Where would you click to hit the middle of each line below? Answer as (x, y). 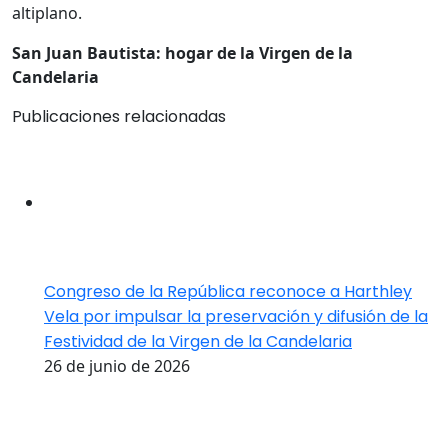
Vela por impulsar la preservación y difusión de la (236, 316)
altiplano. (47, 13)
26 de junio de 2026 (117, 366)
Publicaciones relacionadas (119, 116)
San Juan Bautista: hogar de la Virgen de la (182, 53)
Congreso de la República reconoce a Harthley (228, 291)
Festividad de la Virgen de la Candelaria (198, 341)
